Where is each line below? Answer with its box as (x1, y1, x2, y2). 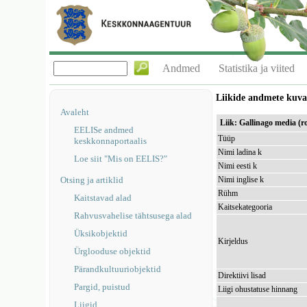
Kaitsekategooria (218, 202, 273, 212)
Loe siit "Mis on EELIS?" (74, 153, 168, 164)
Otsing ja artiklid (60, 175, 124, 185)
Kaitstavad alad (74, 193, 132, 203)
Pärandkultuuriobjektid (74, 264, 162, 274)
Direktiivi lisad (218, 271, 267, 280)
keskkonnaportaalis (74, 136, 147, 146)
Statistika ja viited (219, 62, 295, 74)
